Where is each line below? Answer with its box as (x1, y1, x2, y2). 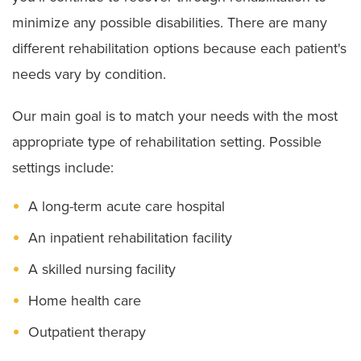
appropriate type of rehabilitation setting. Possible (12, 132, 322, 151)
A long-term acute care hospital (28, 197, 225, 215)
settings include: (12, 158, 114, 176)
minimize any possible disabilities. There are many (12, 13, 327, 31)
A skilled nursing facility (28, 259, 176, 278)
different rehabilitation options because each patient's (12, 39, 346, 57)
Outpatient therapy (28, 322, 146, 341)
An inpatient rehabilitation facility (28, 228, 232, 247)
